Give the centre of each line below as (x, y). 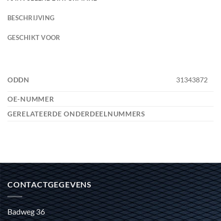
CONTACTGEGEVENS (50, 184)
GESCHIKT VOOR (34, 38)
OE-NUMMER (32, 99)
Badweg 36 (26, 211)
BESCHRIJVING (31, 18)
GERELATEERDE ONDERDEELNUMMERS (77, 114)
